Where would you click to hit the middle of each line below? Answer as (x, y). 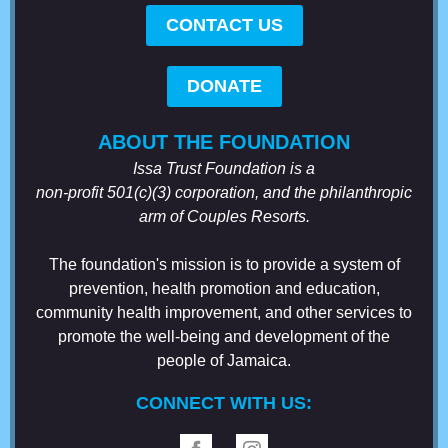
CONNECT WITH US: (224, 403)
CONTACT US (224, 25)
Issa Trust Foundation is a (224, 168)
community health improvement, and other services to (224, 312)
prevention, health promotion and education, (224, 288)
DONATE (224, 86)
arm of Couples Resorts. (224, 216)
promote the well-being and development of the (224, 336)
